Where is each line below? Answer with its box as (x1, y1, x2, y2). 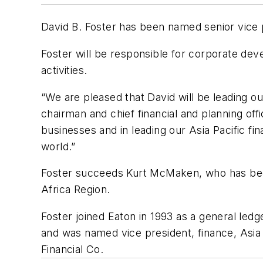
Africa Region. (41, 183, 110, 196)
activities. (41, 63, 87, 76)
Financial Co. (41, 242, 104, 255)
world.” (41, 140, 76, 153)
